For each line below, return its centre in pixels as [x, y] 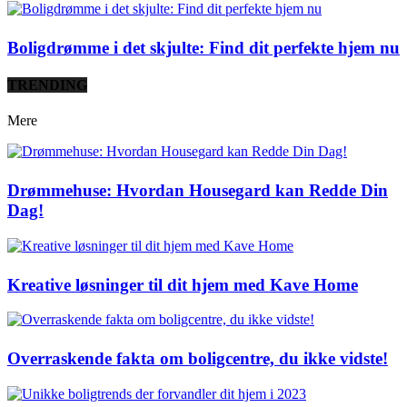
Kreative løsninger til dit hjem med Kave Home [183, 284]
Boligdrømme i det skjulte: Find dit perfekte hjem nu [203, 47]
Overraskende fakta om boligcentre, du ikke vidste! [198, 359]
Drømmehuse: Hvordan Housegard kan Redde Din [198, 191]
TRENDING [47, 85]
